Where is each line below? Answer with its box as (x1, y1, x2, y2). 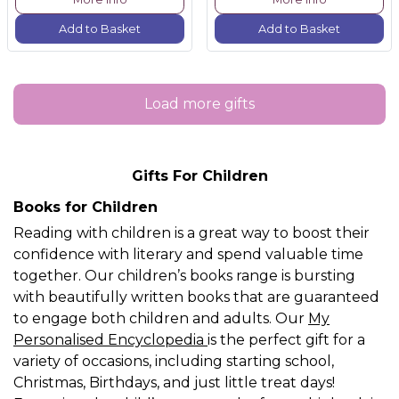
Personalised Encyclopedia (13, 331, 208, 349)
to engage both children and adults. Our (13, 310, 308, 328)
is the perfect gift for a (208, 331, 365, 349)
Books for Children (13, 199, 158, 216)
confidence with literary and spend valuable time (13, 246, 363, 264)
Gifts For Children (131, 167, 268, 185)
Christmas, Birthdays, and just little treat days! (13, 374, 335, 392)
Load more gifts (144, 94, 255, 112)
